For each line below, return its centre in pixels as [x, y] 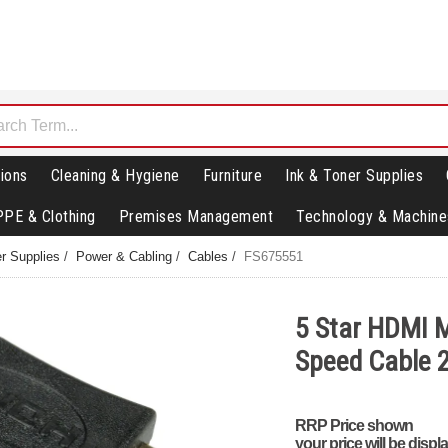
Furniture [232, 176]
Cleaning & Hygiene [115, 176]
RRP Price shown [353, 425]
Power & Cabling [124, 257]
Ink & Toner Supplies [354, 176]
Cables [208, 257]
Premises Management [195, 217]
